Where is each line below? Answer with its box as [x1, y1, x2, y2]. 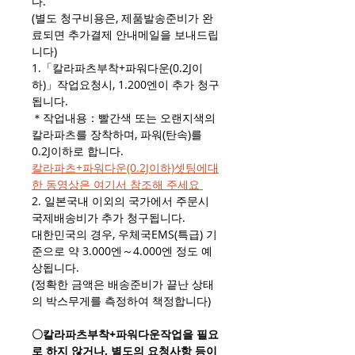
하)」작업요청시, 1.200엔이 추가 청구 [32, 77, 219, 93]
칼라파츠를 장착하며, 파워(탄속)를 [32, 127, 202, 143]
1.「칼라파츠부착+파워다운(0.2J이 [32, 60, 203, 76]
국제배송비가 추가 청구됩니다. [32, 210, 185, 226]
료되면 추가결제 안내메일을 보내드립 [32, 27, 219, 43]
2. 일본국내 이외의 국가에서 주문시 [32, 193, 209, 209]
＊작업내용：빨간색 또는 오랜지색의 [32, 110, 216, 126]
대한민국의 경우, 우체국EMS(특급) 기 [32, 227, 217, 242]
